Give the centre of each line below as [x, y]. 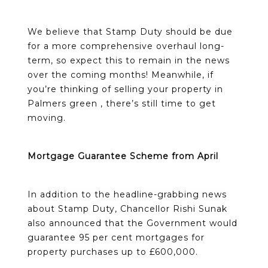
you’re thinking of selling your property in [125, 89]
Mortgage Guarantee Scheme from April [123, 156]
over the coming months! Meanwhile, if [121, 74]
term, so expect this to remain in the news [129, 60]
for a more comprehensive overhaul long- [126, 46]
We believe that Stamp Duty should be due [130, 31]
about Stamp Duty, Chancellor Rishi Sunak [127, 208]
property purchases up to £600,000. [113, 252]
